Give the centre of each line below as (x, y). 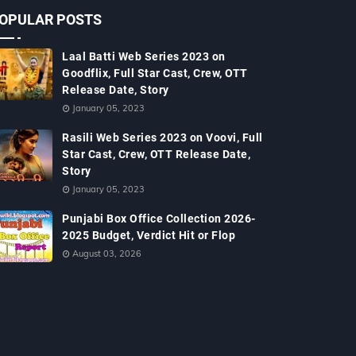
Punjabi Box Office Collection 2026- (159, 219)
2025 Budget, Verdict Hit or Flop (149, 235)
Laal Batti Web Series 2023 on (144, 56)
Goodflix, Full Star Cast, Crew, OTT (155, 73)
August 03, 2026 (107, 253)
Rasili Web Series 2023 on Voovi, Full (163, 137)
